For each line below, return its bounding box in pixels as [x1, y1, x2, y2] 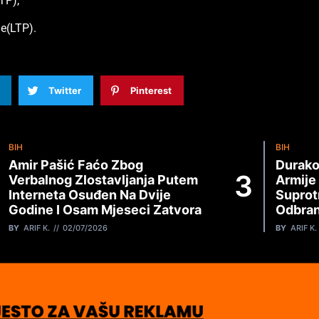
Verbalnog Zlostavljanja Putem [9, 172, 199, 188]
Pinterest [130, 84, 172, 96]
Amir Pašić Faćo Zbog [9, 157, 144, 173]
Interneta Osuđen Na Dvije [9, 187, 172, 203]
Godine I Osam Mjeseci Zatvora [9, 202, 202, 218]
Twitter [48, 84, 81, 96]
